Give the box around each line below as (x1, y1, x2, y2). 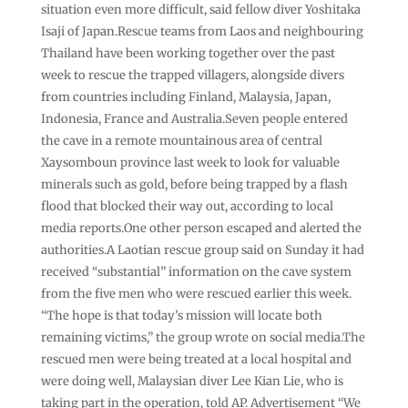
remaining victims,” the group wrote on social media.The (40, 329, 365, 345)
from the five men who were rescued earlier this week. (40, 285, 352, 301)
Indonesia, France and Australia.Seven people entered (40, 110, 348, 127)
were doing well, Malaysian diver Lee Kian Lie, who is (40, 372, 343, 389)
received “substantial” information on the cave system (40, 263, 352, 280)
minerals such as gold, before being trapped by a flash (40, 176, 348, 192)
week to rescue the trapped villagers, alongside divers (40, 66, 344, 83)
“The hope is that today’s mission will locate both (40, 307, 322, 323)
